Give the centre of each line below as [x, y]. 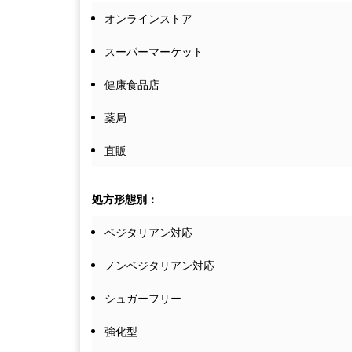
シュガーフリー [143, 299]
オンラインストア [148, 19]
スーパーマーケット [154, 52]
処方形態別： [125, 200]
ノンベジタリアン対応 [159, 266]
